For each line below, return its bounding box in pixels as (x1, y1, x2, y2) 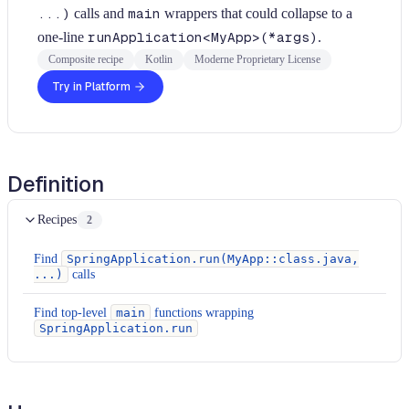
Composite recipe (48, 53, 123, 66)
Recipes (37, 213, 77, 226)
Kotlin (145, 53, 173, 66)
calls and (70, 5, 128, 21)
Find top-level (34, 306, 110, 320)
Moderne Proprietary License (194, 53, 320, 66)
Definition (7, 170, 104, 198)
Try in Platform (52, 79, 131, 94)
